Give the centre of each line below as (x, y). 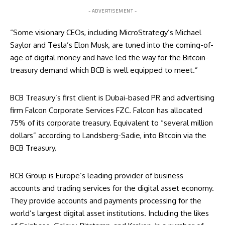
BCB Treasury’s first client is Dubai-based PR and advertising (112, 98)
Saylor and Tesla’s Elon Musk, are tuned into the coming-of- (112, 45)
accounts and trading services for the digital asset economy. (112, 188)
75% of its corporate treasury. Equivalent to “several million (111, 123)
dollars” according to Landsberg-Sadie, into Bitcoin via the (108, 136)
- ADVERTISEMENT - (113, 11)
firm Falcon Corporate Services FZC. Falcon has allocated (106, 110)
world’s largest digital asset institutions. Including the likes (109, 213)
